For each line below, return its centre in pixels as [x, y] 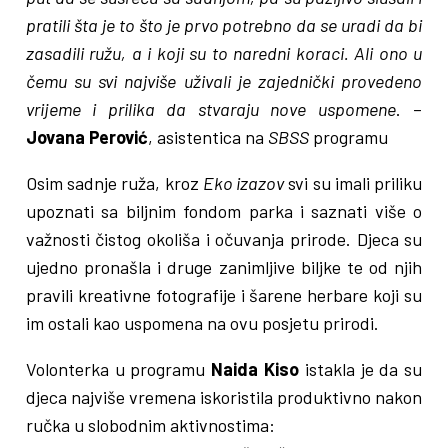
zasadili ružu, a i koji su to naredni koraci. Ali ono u [224, 53]
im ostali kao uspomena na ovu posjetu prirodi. [202, 323]
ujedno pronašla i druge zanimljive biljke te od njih [224, 267]
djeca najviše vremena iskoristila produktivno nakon [224, 397]
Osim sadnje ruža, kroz [114, 183]
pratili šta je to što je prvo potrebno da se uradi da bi [224, 25]
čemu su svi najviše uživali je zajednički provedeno [224, 81]
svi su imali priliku [353, 183]
